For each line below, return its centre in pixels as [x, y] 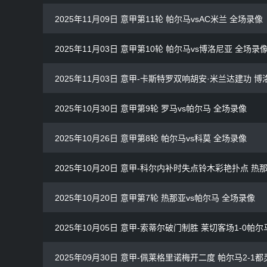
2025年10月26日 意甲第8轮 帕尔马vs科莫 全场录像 [151, 139]
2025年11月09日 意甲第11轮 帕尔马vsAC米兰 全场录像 [159, 19]
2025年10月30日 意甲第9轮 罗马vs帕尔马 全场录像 [151, 109]
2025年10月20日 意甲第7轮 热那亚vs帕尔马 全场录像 [155, 198]
